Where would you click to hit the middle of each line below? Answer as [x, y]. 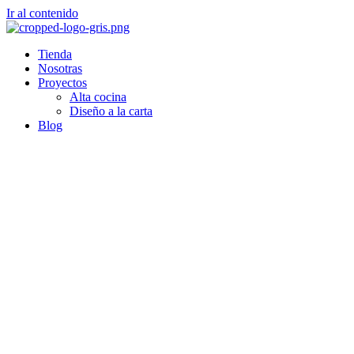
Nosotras [60, 68]
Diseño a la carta [111, 111]
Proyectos [62, 83]
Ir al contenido [42, 13]
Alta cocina [98, 97]
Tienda [55, 54]
